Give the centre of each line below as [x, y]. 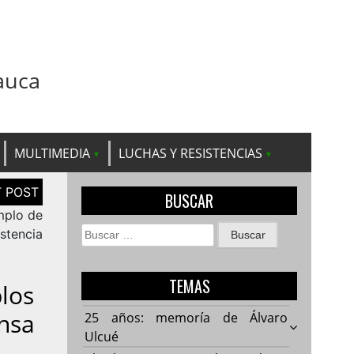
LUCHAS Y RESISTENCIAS [190, 153]
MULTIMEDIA [52, 153]
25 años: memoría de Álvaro [186, 317]
